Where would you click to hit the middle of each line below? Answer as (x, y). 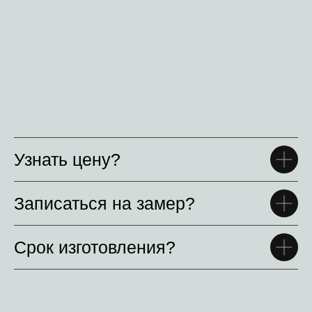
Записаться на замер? (104, 204)
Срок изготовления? (95, 248)
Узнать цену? (67, 160)
